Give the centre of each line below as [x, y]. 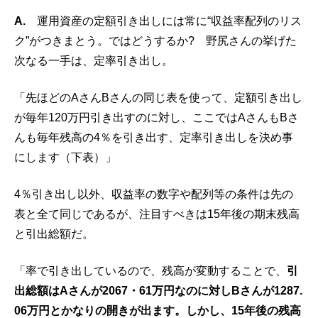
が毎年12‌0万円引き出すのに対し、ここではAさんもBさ [157, 117]
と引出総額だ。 [54, 234]
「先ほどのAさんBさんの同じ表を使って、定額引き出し [158, 97]
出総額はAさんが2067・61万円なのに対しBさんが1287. [158, 290]
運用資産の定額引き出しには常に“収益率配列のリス [169, 21]
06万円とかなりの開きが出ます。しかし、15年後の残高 [158, 310]
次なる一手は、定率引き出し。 [94, 60]
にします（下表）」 [65, 157]
